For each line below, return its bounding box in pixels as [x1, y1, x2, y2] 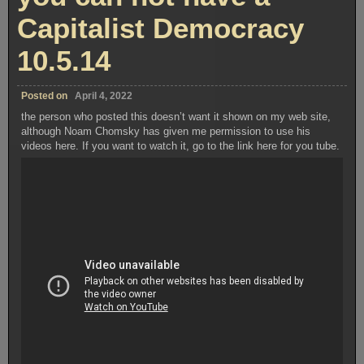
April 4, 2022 [75, 90, 132, 102]
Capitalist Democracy [17, 12, 304, 45]
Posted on [21, 90, 70, 102]
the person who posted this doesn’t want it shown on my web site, [21, 110, 331, 123]
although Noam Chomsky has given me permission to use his [21, 125, 311, 138]
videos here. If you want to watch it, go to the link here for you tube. [21, 140, 340, 153]
